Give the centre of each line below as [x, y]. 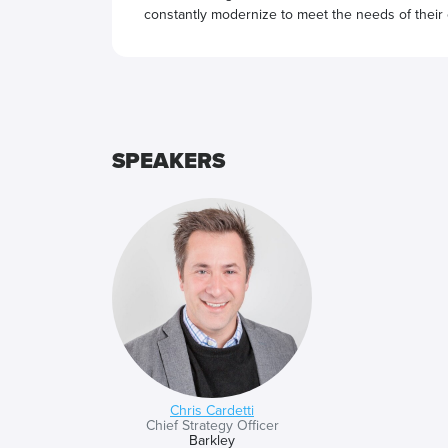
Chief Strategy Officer [212, 425]
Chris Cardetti [212, 410]
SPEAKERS [168, 161]
